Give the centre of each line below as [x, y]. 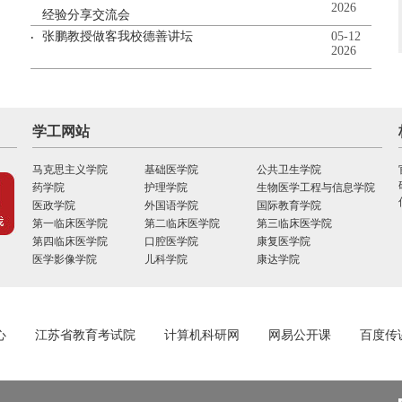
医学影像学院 [65, 259]
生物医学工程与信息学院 [316, 188]
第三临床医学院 [294, 223]
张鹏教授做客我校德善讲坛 [118, 36]
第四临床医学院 [70, 241]
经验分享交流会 [86, 15]
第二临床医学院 [182, 223]
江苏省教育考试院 [85, 335]
